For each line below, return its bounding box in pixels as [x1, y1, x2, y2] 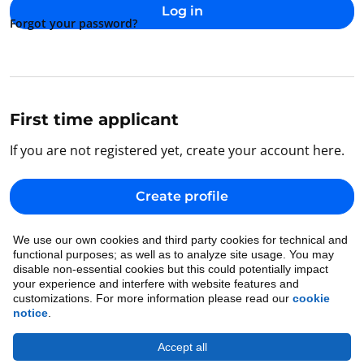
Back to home [26, 240, 111, 258]
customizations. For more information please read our [13, 292, 292, 305]
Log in [161, 3, 203, 19]
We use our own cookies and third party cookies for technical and [13, 233, 348, 246]
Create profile [136, 188, 228, 204]
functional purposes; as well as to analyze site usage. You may [13, 248, 334, 261]
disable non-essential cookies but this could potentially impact [13, 262, 328, 275]
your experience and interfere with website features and [13, 277, 299, 290]
